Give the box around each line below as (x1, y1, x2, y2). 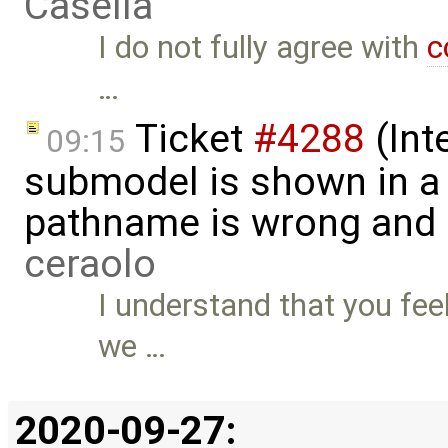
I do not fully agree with (98, 29, 428, 67)
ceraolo (24, 240, 156, 287)
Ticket (126, 115, 253, 162)
